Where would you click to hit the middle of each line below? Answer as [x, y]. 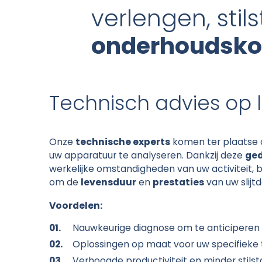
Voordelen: [76, 207]
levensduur [108, 183]
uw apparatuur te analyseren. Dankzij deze [147, 156]
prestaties [178, 183]
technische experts [123, 143]
